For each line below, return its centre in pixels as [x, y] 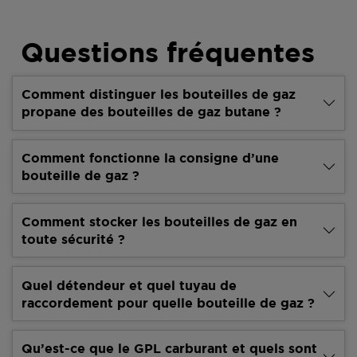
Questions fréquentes [168, 52]
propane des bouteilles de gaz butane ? [152, 112]
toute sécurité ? [74, 239]
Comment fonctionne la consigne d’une [151, 158]
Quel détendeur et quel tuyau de [129, 285]
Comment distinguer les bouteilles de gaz [159, 94]
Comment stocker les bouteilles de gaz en [160, 221]
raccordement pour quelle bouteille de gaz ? [169, 302]
